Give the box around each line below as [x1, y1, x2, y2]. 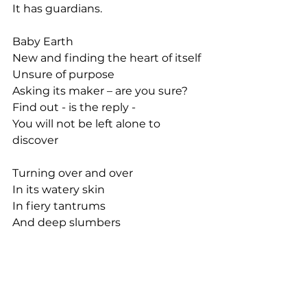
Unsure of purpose [12, 68, 114, 81]
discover [12, 134, 58, 147]
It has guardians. [12, 2, 102, 15]
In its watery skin [12, 183, 105, 196]
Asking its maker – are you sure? [12, 84, 188, 97]
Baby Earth [12, 35, 73, 48]
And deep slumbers [12, 216, 121, 229]
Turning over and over [12, 167, 133, 180]
